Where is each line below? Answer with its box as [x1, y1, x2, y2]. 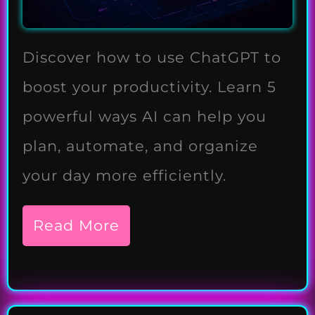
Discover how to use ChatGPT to [22, 49, 281, 67]
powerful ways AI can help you [22, 108, 266, 126]
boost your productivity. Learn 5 [22, 78, 276, 96]
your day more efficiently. [22, 167, 226, 185]
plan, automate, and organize [22, 137, 258, 155]
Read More [33, 217, 120, 235]
